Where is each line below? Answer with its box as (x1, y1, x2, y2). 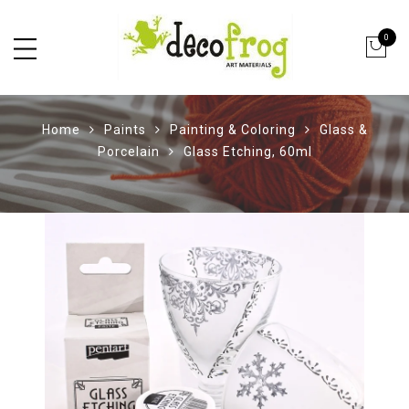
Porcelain (97, 144, 160, 159)
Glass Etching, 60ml (183, 144, 312, 159)
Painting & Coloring (169, 122, 296, 137)
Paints (103, 122, 146, 137)
